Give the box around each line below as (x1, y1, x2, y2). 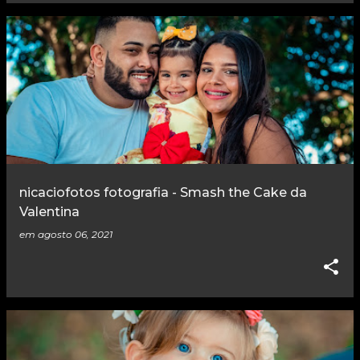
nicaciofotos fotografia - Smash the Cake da (19, 185, 307, 201)
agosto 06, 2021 (38, 228, 112, 241)
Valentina (19, 204, 80, 220)
